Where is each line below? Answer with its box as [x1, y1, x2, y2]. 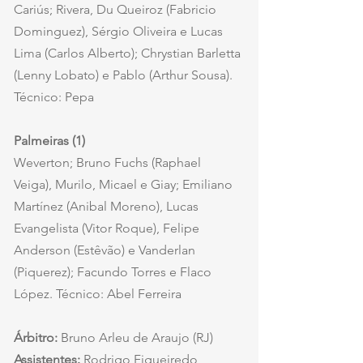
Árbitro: [14, 330, 58, 346]
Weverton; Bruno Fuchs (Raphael [14, 155, 204, 171]
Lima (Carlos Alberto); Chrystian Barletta [14, 45, 244, 62]
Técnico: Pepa [14, 89, 94, 105]
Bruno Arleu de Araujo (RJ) [58, 330, 213, 346]
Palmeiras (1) [14, 133, 85, 149]
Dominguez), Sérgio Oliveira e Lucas [14, 23, 226, 40]
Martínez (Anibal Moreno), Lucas [14, 199, 202, 215]
